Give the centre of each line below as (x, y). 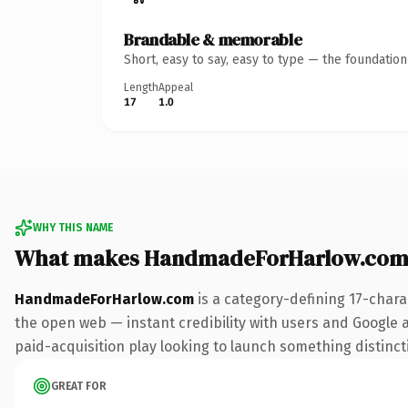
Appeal (176, 87)
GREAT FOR (79, 386)
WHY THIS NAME (73, 227)
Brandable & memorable (213, 39)
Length (141, 87)
